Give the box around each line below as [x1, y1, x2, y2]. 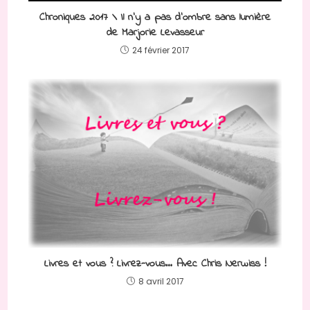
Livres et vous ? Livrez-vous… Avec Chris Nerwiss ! [44, 255, 266, 272]
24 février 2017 [132, 44, 190, 57]
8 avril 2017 [138, 275, 184, 287]
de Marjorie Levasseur [106, 24, 204, 42]
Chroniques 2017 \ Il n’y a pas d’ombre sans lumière [39, 9, 271, 26]
